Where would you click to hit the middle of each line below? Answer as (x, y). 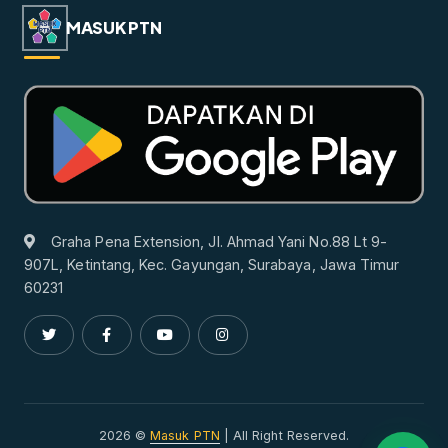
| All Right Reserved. (284, 435)
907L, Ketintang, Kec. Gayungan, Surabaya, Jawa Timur (212, 264)
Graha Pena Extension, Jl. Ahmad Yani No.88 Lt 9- (219, 241)
